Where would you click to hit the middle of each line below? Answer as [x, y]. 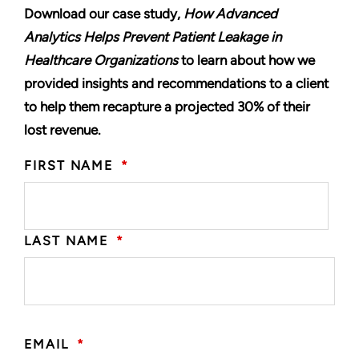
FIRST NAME [69, 165]
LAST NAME [67, 240]
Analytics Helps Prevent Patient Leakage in [153, 36]
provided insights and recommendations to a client [176, 83]
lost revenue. [63, 129]
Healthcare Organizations [101, 60]
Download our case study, [104, 13]
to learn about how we [246, 60]
